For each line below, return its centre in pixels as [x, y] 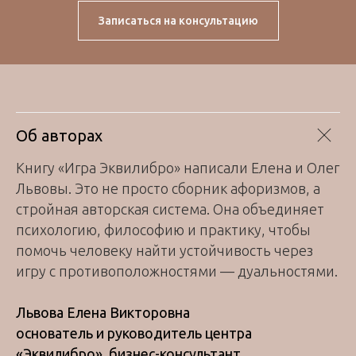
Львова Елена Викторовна [103, 312]
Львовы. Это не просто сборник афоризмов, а [168, 188]
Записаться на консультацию [178, 20]
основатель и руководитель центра [134, 333]
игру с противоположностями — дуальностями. [177, 271]
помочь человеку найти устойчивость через [164, 250]
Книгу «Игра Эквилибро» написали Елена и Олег [178, 167]
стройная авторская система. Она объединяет [170, 209]
